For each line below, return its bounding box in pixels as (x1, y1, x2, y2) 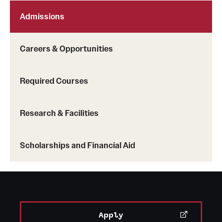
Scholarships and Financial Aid (20, 140, 135, 150)
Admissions (20, 11, 64, 21)
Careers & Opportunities (20, 43, 113, 54)
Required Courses (20, 75, 88, 86)
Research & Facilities (20, 108, 99, 118)
